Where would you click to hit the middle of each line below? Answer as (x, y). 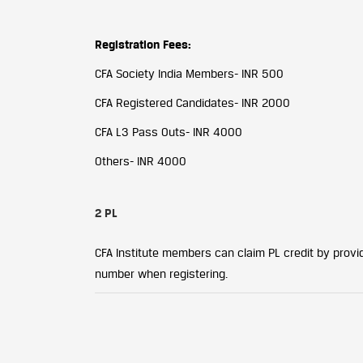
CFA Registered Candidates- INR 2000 (192, 102)
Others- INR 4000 (141, 161)
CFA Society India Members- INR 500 (189, 73)
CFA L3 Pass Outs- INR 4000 (169, 132)
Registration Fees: (143, 44)
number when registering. (161, 273)
